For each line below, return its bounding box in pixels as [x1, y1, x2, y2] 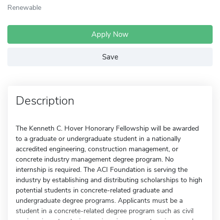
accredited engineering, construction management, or [16, 144, 178, 154]
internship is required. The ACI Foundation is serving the [16, 165, 188, 174]
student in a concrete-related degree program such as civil [16, 206, 193, 216]
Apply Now [91, 29, 129, 39]
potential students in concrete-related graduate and [16, 186, 173, 195]
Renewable [7, 2, 41, 12]
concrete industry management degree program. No [16, 155, 174, 164]
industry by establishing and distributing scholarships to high [16, 175, 202, 185]
